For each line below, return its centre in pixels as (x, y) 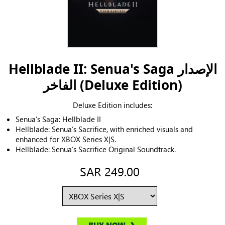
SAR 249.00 (109, 172)
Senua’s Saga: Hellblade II (58, 119)
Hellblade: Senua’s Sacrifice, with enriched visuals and (104, 129)
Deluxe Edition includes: (113, 105)
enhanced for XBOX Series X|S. (66, 139)
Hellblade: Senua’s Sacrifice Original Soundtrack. (96, 149)
